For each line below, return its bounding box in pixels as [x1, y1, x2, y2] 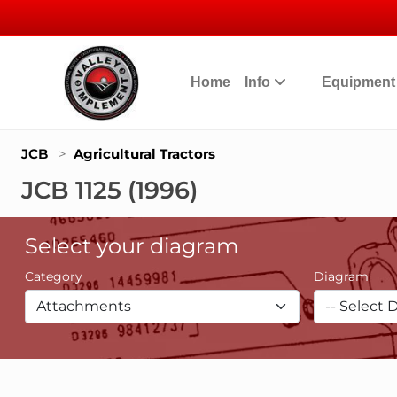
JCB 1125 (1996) [21, 175, 198, 205]
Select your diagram [25, 233, 238, 259]
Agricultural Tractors [74, 145, 215, 162]
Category [25, 269, 82, 284]
